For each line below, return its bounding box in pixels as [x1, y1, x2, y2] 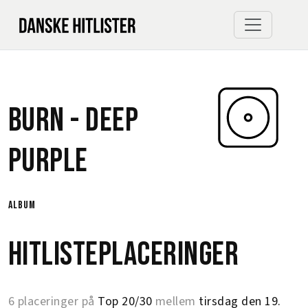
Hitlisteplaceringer [8, 235, 239, 274]
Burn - [8, 101, 86, 140]
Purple [8, 142, 88, 181]
